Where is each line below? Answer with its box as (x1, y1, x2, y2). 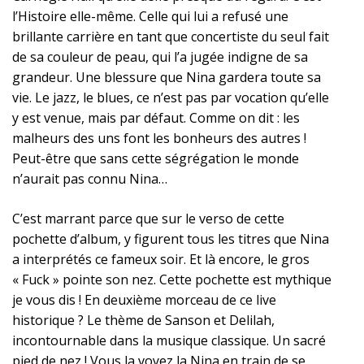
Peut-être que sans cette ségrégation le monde (12, 149, 299, 167)
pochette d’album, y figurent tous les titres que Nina (12, 229, 329, 248)
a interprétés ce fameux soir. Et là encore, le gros (12, 249, 310, 268)
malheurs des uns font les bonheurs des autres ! (12, 128, 306, 147)
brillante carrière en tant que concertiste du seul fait (12, 27, 329, 45)
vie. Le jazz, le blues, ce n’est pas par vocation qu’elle (12, 88, 329, 106)
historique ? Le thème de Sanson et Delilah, (12, 310, 275, 329)
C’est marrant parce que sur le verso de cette (12, 209, 284, 227)
